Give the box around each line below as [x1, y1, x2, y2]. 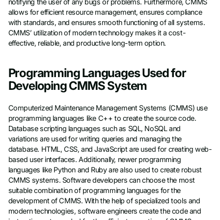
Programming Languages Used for [8, 65, 186, 80]
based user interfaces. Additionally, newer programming [8, 155, 181, 164]
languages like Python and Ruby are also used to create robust [8, 165, 202, 174]
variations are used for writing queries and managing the [8, 134, 182, 143]
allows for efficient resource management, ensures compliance [8, 7, 202, 17]
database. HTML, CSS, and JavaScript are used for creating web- [8, 144, 212, 154]
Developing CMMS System [8, 78, 147, 93]
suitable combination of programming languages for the [8, 186, 181, 195]
